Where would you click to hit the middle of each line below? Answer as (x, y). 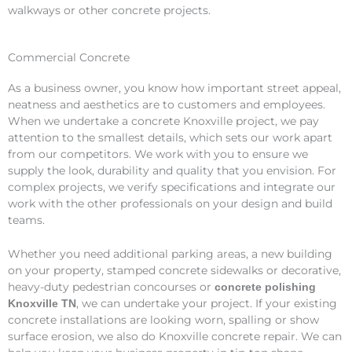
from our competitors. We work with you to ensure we (158, 154)
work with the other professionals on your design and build (170, 204)
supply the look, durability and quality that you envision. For (172, 171)
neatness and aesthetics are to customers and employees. (167, 105)
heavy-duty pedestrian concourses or (111, 287)
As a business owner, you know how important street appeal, (174, 88)
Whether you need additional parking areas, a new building (170, 254)
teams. (26, 220)
